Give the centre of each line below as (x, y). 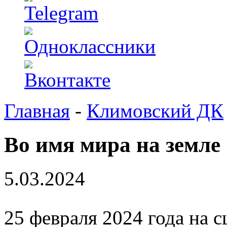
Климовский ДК (155, 111)
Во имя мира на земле (112, 144)
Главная (37, 111)
